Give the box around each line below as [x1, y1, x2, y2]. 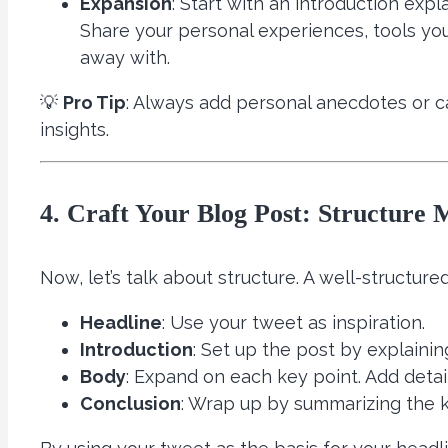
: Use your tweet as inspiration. [162, 311, 425, 333]
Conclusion [80, 392, 181, 414]
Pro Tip [63, 92, 126, 114]
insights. [40, 119, 109, 141]
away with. [80, 47, 170, 69]
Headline [80, 311, 162, 333]
